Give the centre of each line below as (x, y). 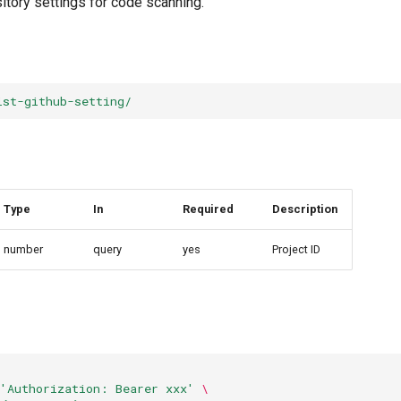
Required (208, 209)
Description (305, 209)
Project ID (296, 249)
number (23, 249)
